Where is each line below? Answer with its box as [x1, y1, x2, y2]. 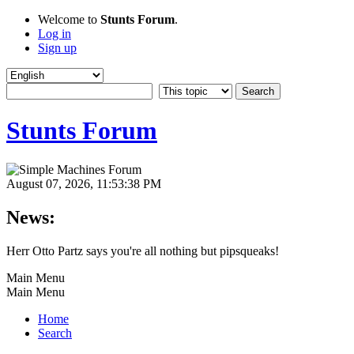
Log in [38, 27, 71, 40]
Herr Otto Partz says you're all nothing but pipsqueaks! [6, 243, 279, 258]
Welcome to [38, 13, 100, 26]
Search [38, 326, 72, 340]
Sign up [38, 41, 77, 55]
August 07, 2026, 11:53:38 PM [6, 176, 161, 190]
